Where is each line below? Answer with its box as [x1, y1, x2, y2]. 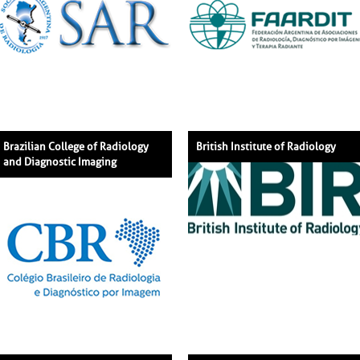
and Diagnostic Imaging [3, 155, 117, 168]
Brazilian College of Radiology [3, 140, 149, 153]
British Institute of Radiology [196, 140, 336, 153]
